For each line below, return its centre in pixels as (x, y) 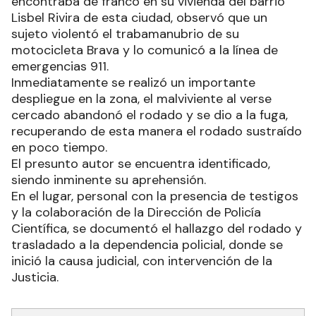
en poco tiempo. (59, 147)
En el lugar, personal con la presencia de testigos (155, 196)
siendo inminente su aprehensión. (109, 180)
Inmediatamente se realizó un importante (133, 82)
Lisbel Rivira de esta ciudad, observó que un (139, 17)
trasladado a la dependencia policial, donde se (147, 244)
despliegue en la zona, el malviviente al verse (141, 98)
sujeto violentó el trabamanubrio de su (125, 34)
